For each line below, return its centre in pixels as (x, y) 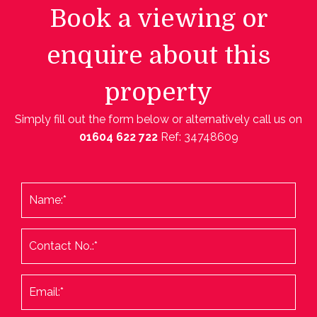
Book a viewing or (158, 18)
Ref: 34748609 (199, 137)
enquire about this (158, 55)
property (158, 92)
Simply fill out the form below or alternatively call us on (158, 119)
